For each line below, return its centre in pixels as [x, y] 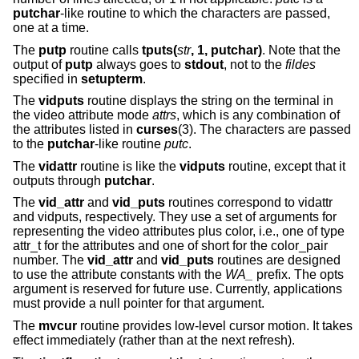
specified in [47, 79]
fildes [301, 64]
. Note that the [301, 50]
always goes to [139, 64]
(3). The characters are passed [264, 130]
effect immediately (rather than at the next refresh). [154, 341]
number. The [50, 260]
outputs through [58, 180]
